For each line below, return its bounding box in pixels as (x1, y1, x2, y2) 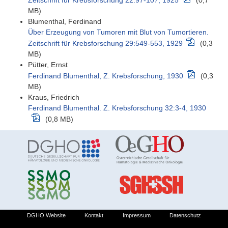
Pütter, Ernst (28, 61, 68, 69)
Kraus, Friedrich (28, 93, 79, 102)
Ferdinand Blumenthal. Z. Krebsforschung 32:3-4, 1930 (28, 104, 206, 112)
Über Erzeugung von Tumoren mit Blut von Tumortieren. (28, 28, 209, 37)
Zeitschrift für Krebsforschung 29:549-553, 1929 (28, 39, 183, 48)
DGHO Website (26, 212, 66, 219)
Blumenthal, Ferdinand (28, 17, 101, 26)
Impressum (122, 212, 151, 219)
